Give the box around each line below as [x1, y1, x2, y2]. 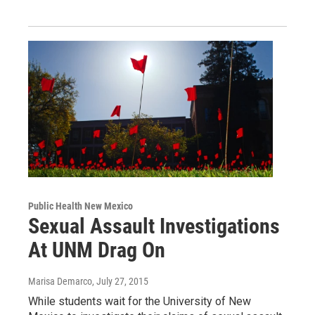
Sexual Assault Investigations [28, 213, 280, 238]
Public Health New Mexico [28, 200, 133, 212]
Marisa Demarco [28, 275, 92, 287]
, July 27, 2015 [92, 275, 148, 287]
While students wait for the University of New [28, 294, 251, 308]
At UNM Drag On [28, 237, 165, 262]
